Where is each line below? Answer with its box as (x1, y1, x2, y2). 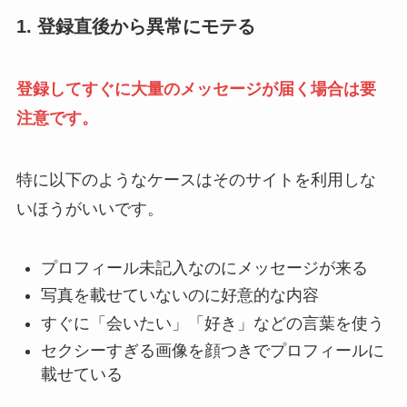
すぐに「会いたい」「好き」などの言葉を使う (40, 313, 384, 333)
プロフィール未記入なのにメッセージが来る (40, 258, 368, 277)
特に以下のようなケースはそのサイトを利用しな (15, 170, 376, 189)
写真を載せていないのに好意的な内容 (40, 286, 319, 305)
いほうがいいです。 (15, 199, 164, 218)
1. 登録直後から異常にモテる (15, 15, 255, 36)
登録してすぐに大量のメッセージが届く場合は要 (15, 80, 376, 99)
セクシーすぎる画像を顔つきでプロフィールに (40, 342, 384, 361)
